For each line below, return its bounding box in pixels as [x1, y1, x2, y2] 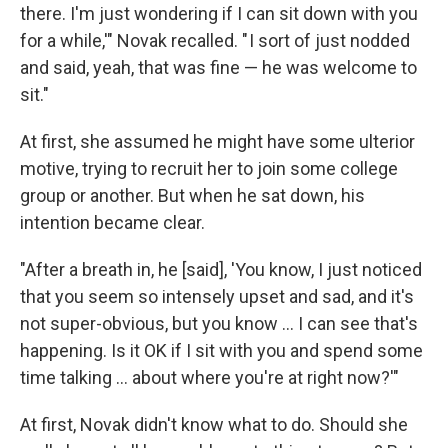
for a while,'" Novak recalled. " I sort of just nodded [20, 30, 410, 51]
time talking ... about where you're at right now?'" [20, 367, 399, 388]
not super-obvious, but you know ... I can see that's [20, 313, 418, 334]
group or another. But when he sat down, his [20, 185, 365, 206]
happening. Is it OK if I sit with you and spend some [20, 340, 423, 361]
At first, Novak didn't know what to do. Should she [20, 414, 408, 435]
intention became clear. [20, 212, 205, 233]
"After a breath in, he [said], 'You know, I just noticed [20, 259, 422, 280]
